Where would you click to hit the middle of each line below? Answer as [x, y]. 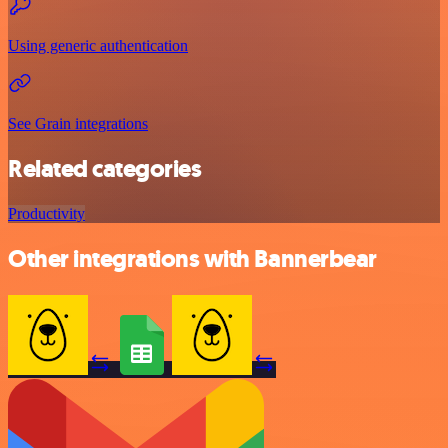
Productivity [46, 213]
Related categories [105, 168]
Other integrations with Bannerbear [192, 258]
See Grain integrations [78, 124]
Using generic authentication [98, 46]
